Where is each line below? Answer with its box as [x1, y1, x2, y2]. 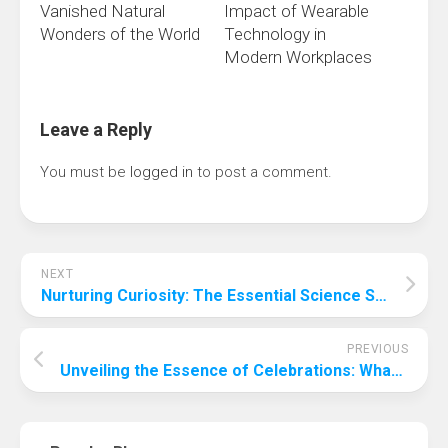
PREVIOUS [347, 342, 408, 357]
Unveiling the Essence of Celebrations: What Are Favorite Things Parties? [391, 361, 403, 381]
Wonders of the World [40, 24, 200, 45]
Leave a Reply [40, 119, 152, 141]
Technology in [224, 24, 326, 45]
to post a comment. [193, 163, 332, 182]
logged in [130, 163, 193, 182]
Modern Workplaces [224, 47, 372, 68]
